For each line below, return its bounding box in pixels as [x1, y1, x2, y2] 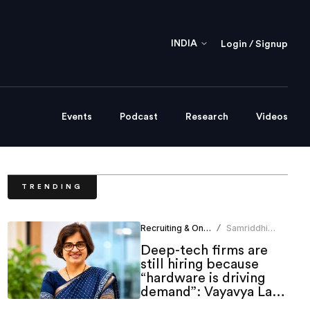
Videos [256, 112, 288, 122]
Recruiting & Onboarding [203, 223, 211, 234]
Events [62, 112, 92, 122]
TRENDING [21, 183, 83, 191]
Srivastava [226, 234, 270, 245]
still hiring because [140, 257, 259, 272]
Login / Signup [221, 39, 288, 49]
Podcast [120, 112, 158, 122]
